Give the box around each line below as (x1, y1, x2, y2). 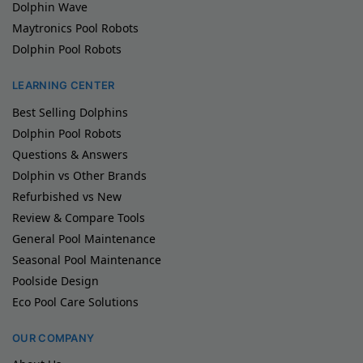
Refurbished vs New (12, 188, 122, 204)
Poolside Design (12, 272, 99, 288)
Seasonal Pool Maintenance (12, 251, 161, 267)
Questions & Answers (12, 146, 128, 162)
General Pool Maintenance (12, 230, 156, 246)
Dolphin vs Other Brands (12, 167, 147, 183)
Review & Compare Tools (12, 209, 145, 225)
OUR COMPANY (12, 331, 95, 344)
